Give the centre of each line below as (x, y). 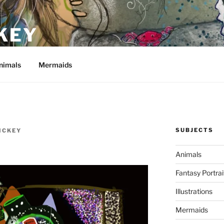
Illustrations (194, 191)
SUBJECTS (194, 130)
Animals (188, 154)
